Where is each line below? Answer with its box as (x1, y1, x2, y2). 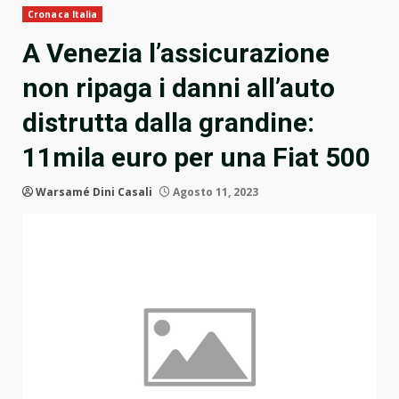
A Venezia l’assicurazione (22, 37, 330, 69)
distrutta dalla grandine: (22, 107, 314, 139)
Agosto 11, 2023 (170, 184, 258, 200)
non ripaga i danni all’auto (22, 72, 335, 104)
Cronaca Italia (28, 8, 98, 21)
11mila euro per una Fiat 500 (22, 142, 370, 174)
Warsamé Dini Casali (36, 184, 152, 200)
